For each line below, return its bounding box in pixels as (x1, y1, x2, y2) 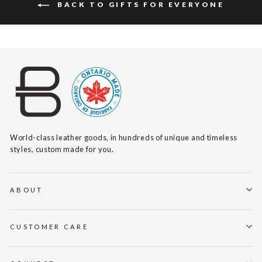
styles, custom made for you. (10, 144, 114, 154)
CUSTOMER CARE (10, 222, 89, 230)
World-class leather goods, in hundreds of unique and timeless (10, 132, 238, 142)
